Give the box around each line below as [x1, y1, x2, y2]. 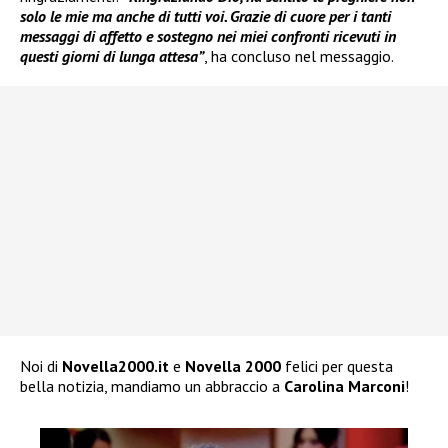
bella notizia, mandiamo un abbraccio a [20, 375, 284, 396]
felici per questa [285, 355, 393, 376]
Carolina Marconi [284, 375, 405, 396]
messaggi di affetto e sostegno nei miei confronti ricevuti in [20, 25, 396, 46]
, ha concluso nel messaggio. [204, 45, 394, 66]
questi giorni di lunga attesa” [20, 45, 204, 66]
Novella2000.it [62, 355, 173, 376]
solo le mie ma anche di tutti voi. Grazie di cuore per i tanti [20, 5, 391, 26]
